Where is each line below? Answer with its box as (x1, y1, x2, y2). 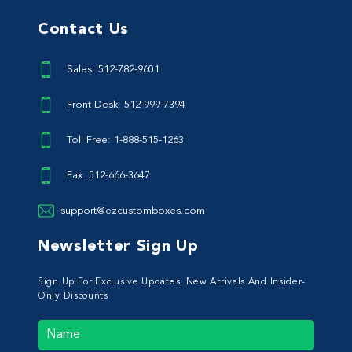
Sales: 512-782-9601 (67, 64, 159, 75)
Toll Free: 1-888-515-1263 (67, 134, 184, 145)
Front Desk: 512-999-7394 (67, 99, 185, 110)
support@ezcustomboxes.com (60, 205, 205, 216)
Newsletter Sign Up (38, 238, 199, 255)
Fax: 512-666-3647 (67, 170, 150, 181)
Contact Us (38, 21, 129, 38)
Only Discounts (38, 291, 108, 301)
